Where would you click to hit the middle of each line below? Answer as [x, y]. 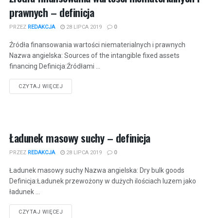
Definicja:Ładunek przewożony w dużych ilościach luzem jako [103, 181]
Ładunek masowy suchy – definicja [80, 137]
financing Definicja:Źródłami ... [55, 66]
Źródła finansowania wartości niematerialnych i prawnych [97, 45]
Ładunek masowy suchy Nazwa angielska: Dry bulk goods [97, 170]
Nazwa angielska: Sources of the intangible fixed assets [94, 56]
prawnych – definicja [52, 12]
